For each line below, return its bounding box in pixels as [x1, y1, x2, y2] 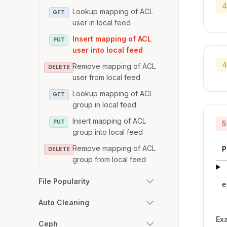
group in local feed [72, 100, 137, 109]
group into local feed [72, 128, 143, 136]
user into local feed [72, 46, 143, 54]
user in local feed [72, 18, 131, 27]
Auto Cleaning [39, 198, 89, 207]
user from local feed [72, 73, 141, 82]
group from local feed [72, 155, 146, 164]
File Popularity [39, 177, 90, 185]
